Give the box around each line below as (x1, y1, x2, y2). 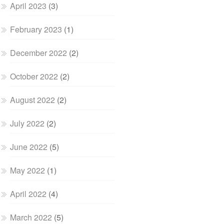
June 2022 (10, 141, 48, 152)
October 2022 (10, 70, 58, 82)
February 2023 (10, 23, 62, 35)
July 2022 (10, 117, 45, 129)
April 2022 (10, 188, 47, 199)
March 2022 (10, 211, 52, 223)
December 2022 (10, 47, 67, 58)
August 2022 (10, 94, 55, 105)
